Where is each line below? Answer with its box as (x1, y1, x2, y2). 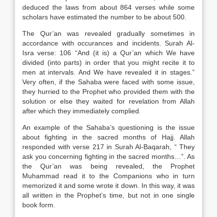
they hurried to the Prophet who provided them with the (22, 88, 195, 95)
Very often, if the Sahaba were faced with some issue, (22, 78, 195, 86)
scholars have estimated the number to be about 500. (22, 13, 186, 21)
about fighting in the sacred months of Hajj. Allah (22, 133, 195, 141)
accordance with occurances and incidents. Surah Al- (22, 39, 195, 47)
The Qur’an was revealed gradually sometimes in (22, 30, 195, 37)
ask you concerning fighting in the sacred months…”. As (22, 153, 195, 160)
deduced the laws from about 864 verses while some (22, 3, 195, 11)
